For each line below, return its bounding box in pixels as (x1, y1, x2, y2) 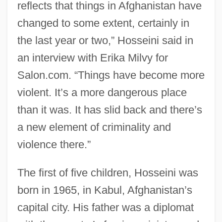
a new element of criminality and (17, 120, 171, 133)
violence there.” (17, 138, 91, 151)
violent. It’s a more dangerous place (17, 86, 187, 99)
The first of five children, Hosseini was (17, 166, 198, 179)
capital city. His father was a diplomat (17, 201, 194, 214)
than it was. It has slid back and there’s (17, 103, 202, 116)
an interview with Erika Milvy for (17, 51, 168, 64)
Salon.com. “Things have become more (17, 68, 205, 81)
